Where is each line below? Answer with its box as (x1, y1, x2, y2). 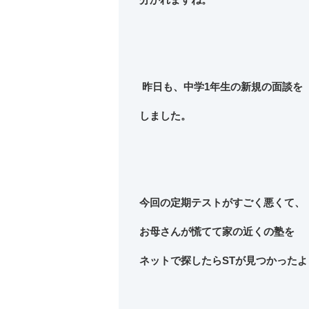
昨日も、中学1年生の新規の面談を (139, 81, 303, 93)
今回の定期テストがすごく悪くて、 (139, 197, 305, 209)
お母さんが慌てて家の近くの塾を (139, 226, 295, 238)
